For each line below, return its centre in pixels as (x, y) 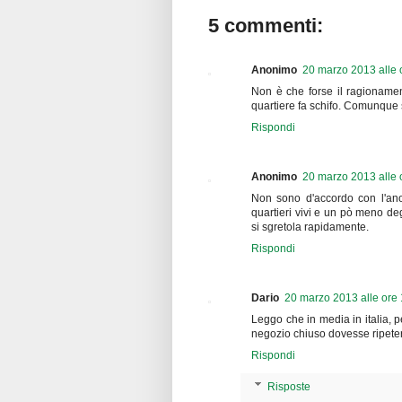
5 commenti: (266, 25)
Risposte (289, 387)
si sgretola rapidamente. (310, 227)
